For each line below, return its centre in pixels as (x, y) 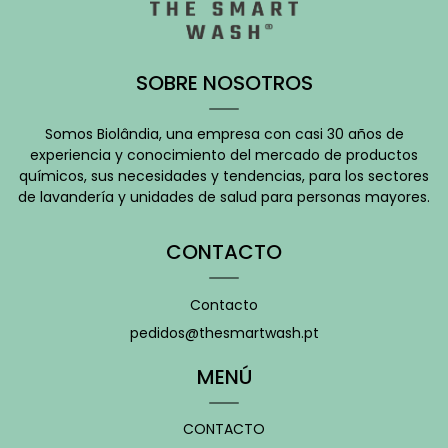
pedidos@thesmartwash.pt (224, 332)
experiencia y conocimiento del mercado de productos (224, 154)
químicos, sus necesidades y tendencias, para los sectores (224, 175)
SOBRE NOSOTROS (224, 83)
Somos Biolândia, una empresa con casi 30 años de (224, 133)
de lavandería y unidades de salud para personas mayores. (224, 196)
